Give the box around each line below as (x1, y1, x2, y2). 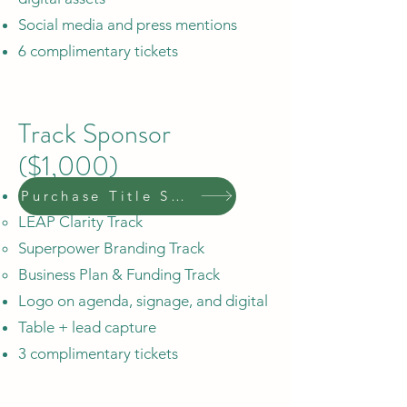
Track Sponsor (18, 114, 171, 153)
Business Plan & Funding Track (18, 264, 220, 283)
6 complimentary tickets (18, 41, 178, 60)
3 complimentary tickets (18, 343, 178, 362)
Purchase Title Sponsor (171, 187, 184, 205)
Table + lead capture (18, 317, 156, 336)
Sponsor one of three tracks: (18, 185, 206, 204)
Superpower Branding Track (18, 238, 204, 257)
